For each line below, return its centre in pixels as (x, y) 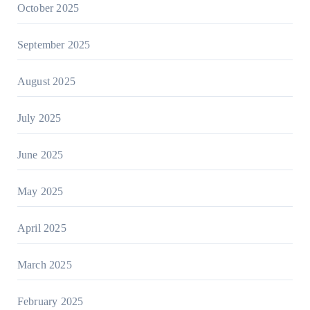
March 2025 (44, 265)
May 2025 (40, 192)
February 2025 (50, 302)
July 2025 (39, 118)
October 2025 (48, 8)
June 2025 (40, 155)
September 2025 (54, 45)
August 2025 (46, 82)
